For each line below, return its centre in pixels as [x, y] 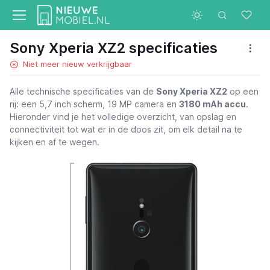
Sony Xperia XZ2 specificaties [114, 48]
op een [243, 91]
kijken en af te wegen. [55, 142]
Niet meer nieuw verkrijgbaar [77, 64]
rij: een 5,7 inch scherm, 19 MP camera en [94, 104]
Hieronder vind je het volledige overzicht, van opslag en [123, 117]
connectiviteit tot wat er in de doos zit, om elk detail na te [126, 129]
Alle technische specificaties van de [83, 91]
